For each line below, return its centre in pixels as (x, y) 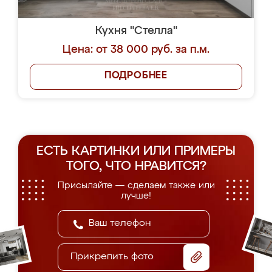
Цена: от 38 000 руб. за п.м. (136, 50)
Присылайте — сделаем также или (136, 185)
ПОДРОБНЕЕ (136, 76)
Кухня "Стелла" (136, 31)
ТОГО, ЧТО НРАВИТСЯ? (136, 167)
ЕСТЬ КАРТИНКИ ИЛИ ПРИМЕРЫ (136, 151)
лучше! (136, 196)
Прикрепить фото (112, 257)
